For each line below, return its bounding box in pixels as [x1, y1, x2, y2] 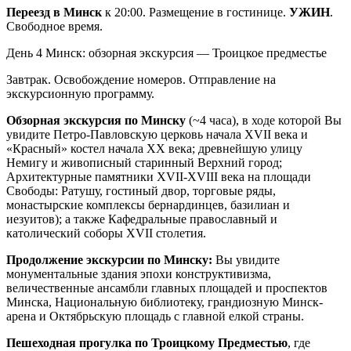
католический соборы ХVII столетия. [6, 226, 206, 240]
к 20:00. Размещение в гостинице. [102, 5, 289, 19]
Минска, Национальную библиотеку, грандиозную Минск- [6, 295, 323, 309]
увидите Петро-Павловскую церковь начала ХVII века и [6, 127, 308, 141]
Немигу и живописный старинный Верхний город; [6, 155, 282, 169]
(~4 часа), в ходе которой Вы [186, 113, 342, 127]
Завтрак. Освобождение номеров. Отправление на [6, 72, 276, 86]
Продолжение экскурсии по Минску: [6, 252, 212, 266]
